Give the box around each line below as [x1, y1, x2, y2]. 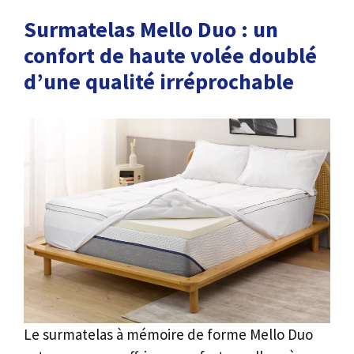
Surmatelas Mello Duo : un [24, 14, 278, 43]
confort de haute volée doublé [24, 40, 317, 70]
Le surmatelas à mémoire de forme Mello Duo [24, 324, 313, 344]
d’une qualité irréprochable [24, 66, 294, 96]
